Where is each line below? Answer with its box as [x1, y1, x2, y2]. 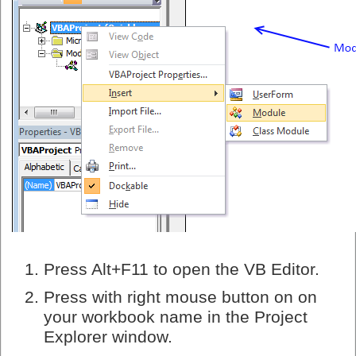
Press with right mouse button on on [44, 287, 317, 307]
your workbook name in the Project [44, 307, 308, 327]
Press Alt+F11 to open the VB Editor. [44, 259, 319, 279]
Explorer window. [44, 327, 172, 346]
